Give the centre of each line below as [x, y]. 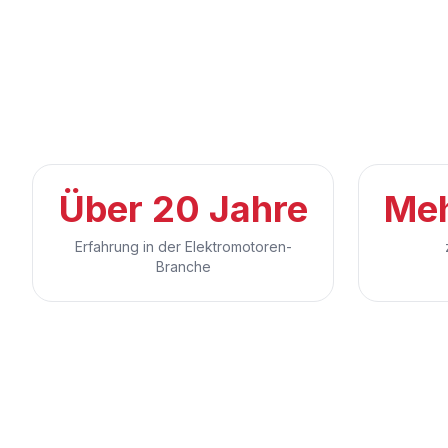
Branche [183, 267]
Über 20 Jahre [183, 209]
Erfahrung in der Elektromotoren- [183, 247]
